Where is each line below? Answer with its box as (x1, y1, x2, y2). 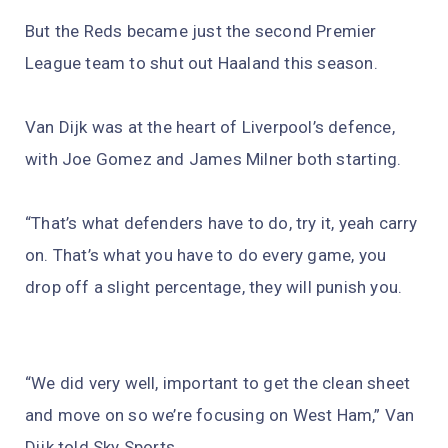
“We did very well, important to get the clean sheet (25, 373, 411, 394)
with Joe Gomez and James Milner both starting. (25, 149, 402, 170)
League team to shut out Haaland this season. (25, 53, 378, 74)
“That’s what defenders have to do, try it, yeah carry (25, 213, 418, 234)
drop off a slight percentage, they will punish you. (25, 277, 403, 298)
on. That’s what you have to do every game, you (25, 245, 387, 266)
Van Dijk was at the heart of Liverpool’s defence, (25, 117, 395, 138)
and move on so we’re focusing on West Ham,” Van (25, 405, 415, 426)
